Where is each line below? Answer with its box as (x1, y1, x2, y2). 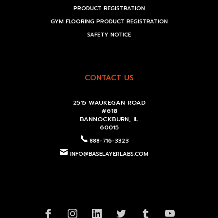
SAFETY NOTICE (87, 31, 131, 39)
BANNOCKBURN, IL (80, 114, 138, 124)
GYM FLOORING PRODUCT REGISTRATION (50, 18, 168, 26)
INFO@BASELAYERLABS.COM (70, 150, 148, 159)
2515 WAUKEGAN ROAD (73, 98, 145, 108)
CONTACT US (84, 72, 134, 84)
